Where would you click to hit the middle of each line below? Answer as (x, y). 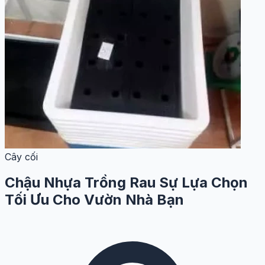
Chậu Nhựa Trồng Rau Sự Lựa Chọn (126, 183)
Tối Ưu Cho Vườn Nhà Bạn (94, 200)
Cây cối (21, 156)
